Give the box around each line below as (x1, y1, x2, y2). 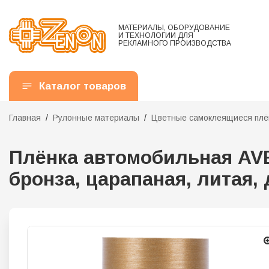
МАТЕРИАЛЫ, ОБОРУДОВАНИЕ (118, 23, 230, 32)
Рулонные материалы (53, 113, 139, 123)
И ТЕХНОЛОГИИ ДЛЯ (118, 31, 193, 40)
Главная (9, 113, 41, 123)
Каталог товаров (39, 80, 126, 92)
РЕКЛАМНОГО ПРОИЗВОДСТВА (118, 38, 231, 47)
